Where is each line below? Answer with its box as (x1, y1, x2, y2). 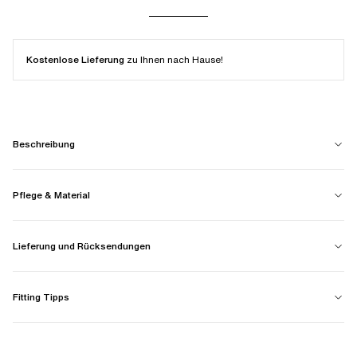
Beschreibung (13, 137, 75, 151)
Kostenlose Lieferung (26, 53, 124, 66)
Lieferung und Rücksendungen (13, 239, 151, 253)
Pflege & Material (13, 188, 90, 202)
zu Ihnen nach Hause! (124, 53, 223, 66)
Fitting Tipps (13, 290, 69, 304)
